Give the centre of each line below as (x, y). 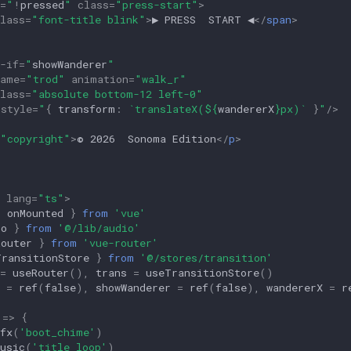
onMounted (35, 213)
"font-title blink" (89, 19)
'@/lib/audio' (99, 228)
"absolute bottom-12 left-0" (117, 94)
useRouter (41, 272)
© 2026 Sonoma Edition (147, 138)
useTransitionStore (203, 272)
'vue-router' (121, 242)
